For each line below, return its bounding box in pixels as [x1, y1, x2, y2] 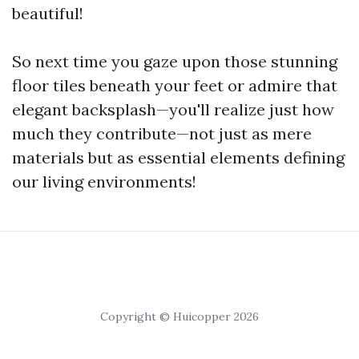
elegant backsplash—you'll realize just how [12, 99, 334, 119]
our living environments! [12, 171, 196, 192]
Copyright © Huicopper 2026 [100, 309, 259, 324]
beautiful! [12, 3, 83, 23]
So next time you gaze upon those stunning [12, 51, 337, 71]
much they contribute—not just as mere [12, 123, 312, 143]
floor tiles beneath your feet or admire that [12, 75, 337, 95]
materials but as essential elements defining [12, 147, 345, 167]
